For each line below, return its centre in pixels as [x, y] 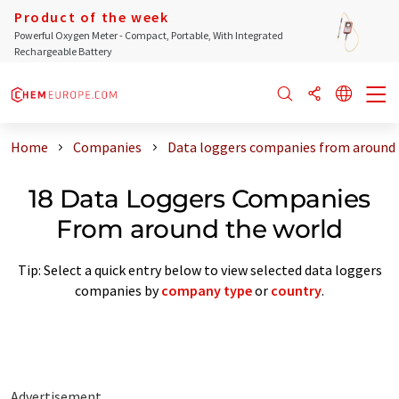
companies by [118, 290]
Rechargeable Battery [63, 51]
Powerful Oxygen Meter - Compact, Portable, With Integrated [149, 35]
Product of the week [92, 17]
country [296, 290]
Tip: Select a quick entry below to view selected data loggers [199, 269]
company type [207, 290]
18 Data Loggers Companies [199, 198]
